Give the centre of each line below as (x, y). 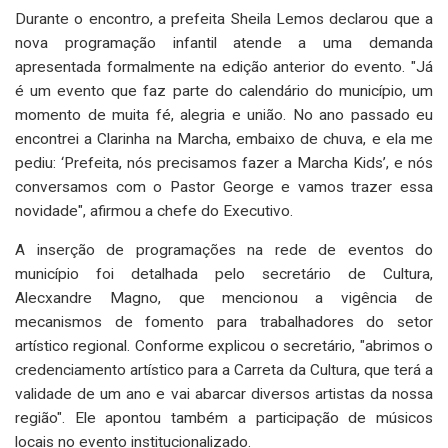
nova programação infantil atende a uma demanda (224, 42)
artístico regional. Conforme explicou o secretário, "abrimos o (224, 345)
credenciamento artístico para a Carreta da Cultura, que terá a (224, 369)
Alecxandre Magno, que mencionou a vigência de (224, 297)
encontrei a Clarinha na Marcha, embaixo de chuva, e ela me (224, 138)
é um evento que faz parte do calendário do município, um (224, 90)
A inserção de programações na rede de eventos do (224, 249)
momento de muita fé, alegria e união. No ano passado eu (224, 114)
